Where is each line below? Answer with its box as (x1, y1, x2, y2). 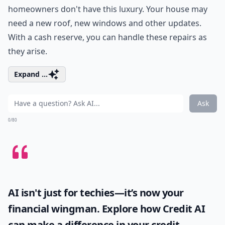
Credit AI (162, 202, 205, 215)
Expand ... (14, 69, 48, 79)
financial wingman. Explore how (8, 202, 163, 215)
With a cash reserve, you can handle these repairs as (8, 32, 207, 43)
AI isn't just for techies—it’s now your (8, 186, 184, 199)
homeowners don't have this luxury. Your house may (8, 4, 207, 15)
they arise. (8, 46, 47, 57)
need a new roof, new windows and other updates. (8, 18, 201, 29)
